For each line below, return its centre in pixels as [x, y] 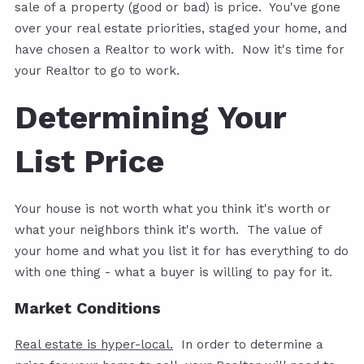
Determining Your [150, 118]
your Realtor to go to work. [97, 71]
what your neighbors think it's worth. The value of [168, 230]
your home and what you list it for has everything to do [182, 251]
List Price [89, 162]
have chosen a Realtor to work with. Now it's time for [180, 50]
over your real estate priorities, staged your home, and [181, 29]
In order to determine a [248, 345]
